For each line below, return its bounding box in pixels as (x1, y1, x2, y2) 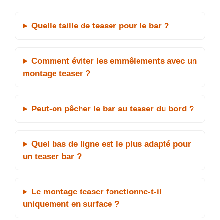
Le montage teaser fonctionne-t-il (31, 187, 162, 197)
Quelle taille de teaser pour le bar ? (31, 21, 169, 31)
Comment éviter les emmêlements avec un (31, 56, 197, 66)
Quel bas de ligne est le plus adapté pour (31, 139, 192, 149)
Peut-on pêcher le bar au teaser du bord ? (31, 104, 194, 114)
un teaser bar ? (23, 152, 82, 162)
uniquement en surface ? (23, 199, 119, 209)
